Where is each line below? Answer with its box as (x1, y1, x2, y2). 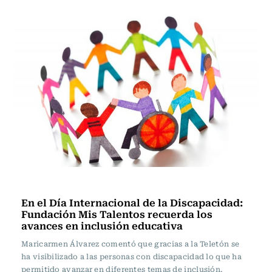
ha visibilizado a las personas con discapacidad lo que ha (21, 251, 242, 262)
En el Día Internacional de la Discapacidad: (21, 194, 243, 210)
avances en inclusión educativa (21, 217, 183, 233)
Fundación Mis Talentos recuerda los (21, 206, 212, 222)
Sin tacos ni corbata (24, 177, 110, 190)
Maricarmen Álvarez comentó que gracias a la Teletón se (21, 238, 240, 249)
